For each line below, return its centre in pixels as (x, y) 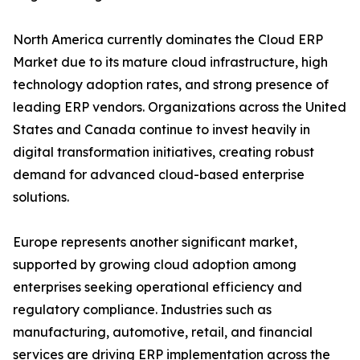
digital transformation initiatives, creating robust (164, 152)
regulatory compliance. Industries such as (142, 310)
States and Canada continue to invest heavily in (162, 130)
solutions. (41, 197)
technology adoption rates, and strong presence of (171, 85)
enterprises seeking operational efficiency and (157, 287)
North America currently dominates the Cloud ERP (168, 40)
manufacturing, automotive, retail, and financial (163, 332)
